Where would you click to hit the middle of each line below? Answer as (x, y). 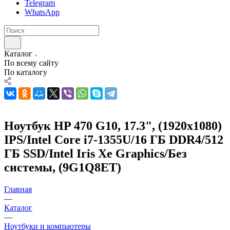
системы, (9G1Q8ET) (63, 167)
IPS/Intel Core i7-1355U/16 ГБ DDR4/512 (114, 139)
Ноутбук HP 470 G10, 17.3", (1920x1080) (113, 126)
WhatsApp (42, 12)
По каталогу (26, 72)
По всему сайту (31, 63)
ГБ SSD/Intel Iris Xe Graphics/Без (95, 153)
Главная (18, 189)
